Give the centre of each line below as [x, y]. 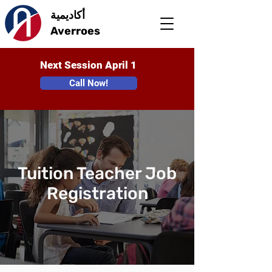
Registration [97, 193]
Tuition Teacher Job [97, 173]
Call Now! [89, 83]
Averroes [75, 31]
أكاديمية [68, 15]
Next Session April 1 [88, 65]
